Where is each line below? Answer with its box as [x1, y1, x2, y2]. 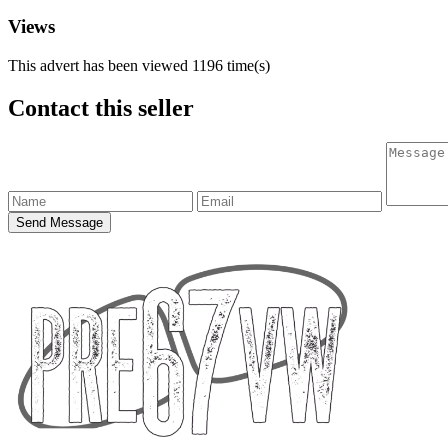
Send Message [16, 214, 103, 230]
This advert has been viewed [8, 56, 192, 74]
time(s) [227, 56, 270, 74]
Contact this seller [8, 94, 194, 121]
